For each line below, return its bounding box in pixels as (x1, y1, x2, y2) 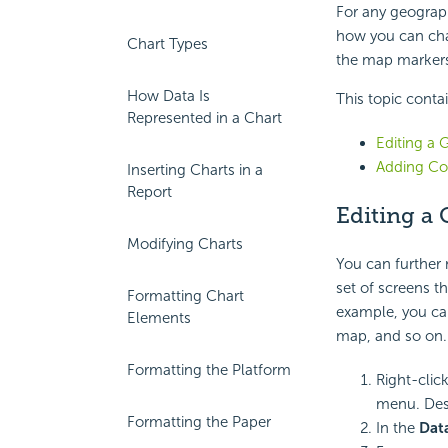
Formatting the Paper (127, 413, 271, 431)
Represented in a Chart (127, 109, 282, 127)
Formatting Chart (127, 287, 244, 305)
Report (127, 183, 172, 201)
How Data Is (127, 87, 210, 105)
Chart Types (127, 35, 208, 53)
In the (375, 418, 419, 437)
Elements (127, 309, 191, 327)
